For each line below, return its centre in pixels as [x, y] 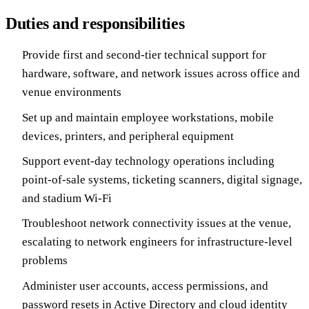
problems [45, 261]
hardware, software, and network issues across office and [161, 74]
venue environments [72, 92]
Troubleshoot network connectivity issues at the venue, [157, 223]
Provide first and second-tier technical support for [144, 55]
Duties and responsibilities [95, 24]
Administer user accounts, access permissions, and [145, 286]
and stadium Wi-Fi [67, 198]
